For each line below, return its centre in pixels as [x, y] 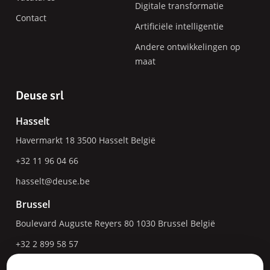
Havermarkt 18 [46, 140]
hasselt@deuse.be [53, 181]
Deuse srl [40, 96]
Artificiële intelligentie [179, 26]
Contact [31, 17]
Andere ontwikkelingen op [188, 46]
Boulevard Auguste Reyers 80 [75, 224]
